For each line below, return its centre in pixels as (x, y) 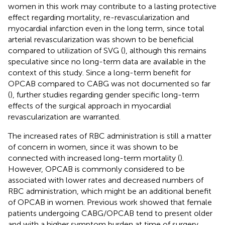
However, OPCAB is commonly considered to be (96, 169)
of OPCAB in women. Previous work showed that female (110, 202)
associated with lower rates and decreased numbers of (106, 180)
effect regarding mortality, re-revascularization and (99, 17)
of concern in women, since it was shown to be (93, 147)
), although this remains (165, 50)
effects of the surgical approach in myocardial (90, 105)
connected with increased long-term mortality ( (94, 158)
